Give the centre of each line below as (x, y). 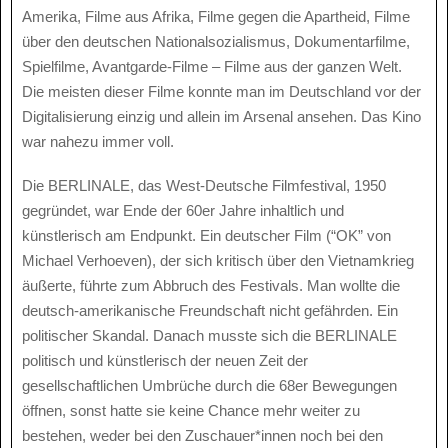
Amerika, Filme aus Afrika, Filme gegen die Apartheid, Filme (216, 16)
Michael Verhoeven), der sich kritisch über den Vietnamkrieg (218, 261)
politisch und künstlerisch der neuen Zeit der (165, 361)
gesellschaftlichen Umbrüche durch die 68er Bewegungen (209, 386)
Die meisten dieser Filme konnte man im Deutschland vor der (221, 91)
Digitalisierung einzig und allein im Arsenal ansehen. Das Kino (221, 116)
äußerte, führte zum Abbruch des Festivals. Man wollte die (211, 286)
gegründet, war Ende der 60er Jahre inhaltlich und (183, 211)
